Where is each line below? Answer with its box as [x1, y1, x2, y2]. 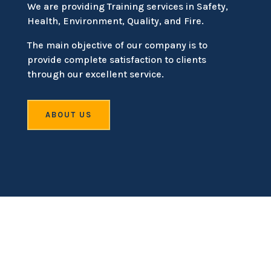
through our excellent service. [27, 68, 164, 80]
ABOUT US [45, 110, 92, 120]
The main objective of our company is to [27, 39, 207, 51]
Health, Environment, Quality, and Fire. [27, 15, 204, 27]
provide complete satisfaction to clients [27, 54, 206, 66]
